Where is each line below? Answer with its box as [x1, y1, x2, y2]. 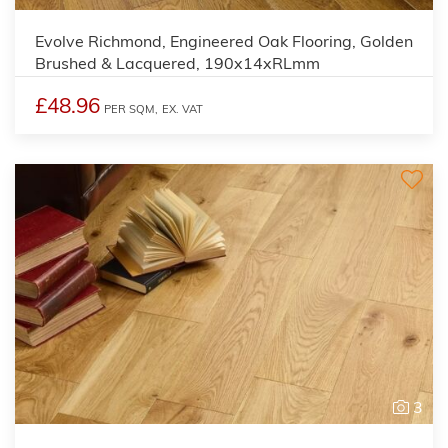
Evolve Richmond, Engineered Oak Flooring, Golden [35, 30, 413, 51]
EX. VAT [162, 101, 203, 116]
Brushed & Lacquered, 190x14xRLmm [35, 52, 320, 73]
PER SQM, [104, 101, 158, 116]
